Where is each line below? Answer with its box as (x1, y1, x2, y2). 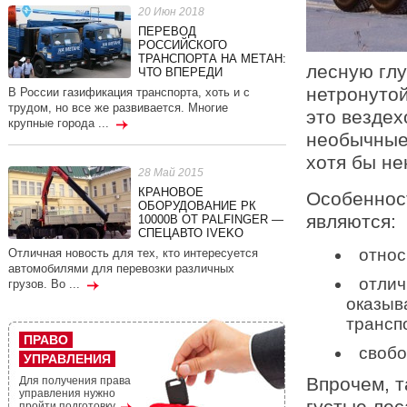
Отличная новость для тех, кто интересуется (7, 246, 258, 260)
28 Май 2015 (137, 167, 203, 178)
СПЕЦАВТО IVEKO (137, 226, 243, 240)
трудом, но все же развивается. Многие (7, 101, 228, 114)
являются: (305, 210, 396, 232)
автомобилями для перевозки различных (7, 262, 234, 275)
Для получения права (18, 374, 131, 388)
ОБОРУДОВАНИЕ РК (137, 199, 256, 213)
